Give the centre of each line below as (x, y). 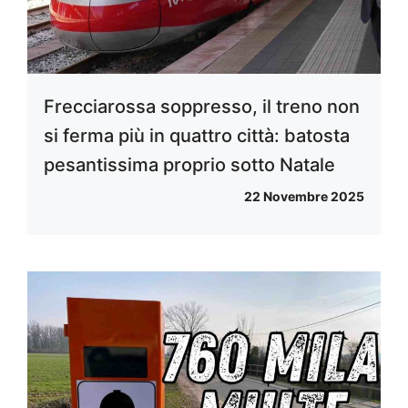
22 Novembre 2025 (304, 197)
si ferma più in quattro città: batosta (197, 136)
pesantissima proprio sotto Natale (189, 165)
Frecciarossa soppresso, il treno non (202, 107)
